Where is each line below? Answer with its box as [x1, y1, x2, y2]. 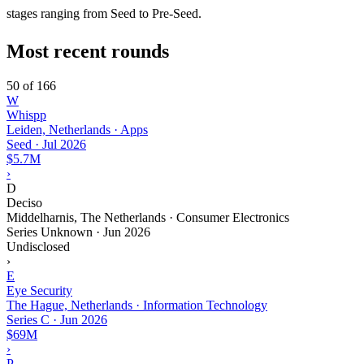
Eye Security [6, 283, 72, 297]
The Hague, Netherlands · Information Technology [6, 297, 267, 312]
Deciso [6, 195, 42, 210]
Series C [6, 312, 50, 327]
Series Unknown [6, 224, 93, 239]
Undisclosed [6, 239, 70, 253]
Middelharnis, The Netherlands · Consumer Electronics [6, 210, 289, 224]
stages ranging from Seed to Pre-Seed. [6, 6, 201, 20]
